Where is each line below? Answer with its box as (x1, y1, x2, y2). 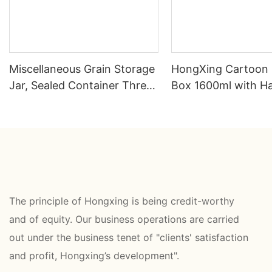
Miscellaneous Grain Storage (9, 63, 155, 76)
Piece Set (9, 95, 56, 109)
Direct (171, 112, 203, 125)
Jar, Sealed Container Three (9, 79, 152, 92)
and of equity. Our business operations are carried (9, 213, 239, 226)
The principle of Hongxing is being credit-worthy (9, 195, 234, 208)
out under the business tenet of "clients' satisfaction (9, 231, 248, 244)
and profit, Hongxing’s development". (9, 250, 182, 262)
